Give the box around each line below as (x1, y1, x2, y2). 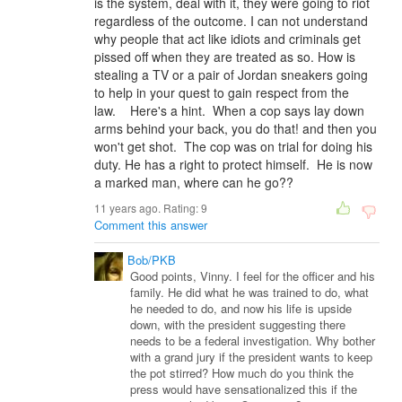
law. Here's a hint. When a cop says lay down (94, 101, 364, 119)
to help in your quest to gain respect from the (94, 83, 349, 101)
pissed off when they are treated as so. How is (94, 48, 355, 66)
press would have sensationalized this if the (130, 380, 357, 398)
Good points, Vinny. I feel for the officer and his (130, 267, 375, 284)
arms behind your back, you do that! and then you (94, 119, 377, 137)
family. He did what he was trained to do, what (130, 284, 369, 301)
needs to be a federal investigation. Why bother (130, 332, 375, 349)
